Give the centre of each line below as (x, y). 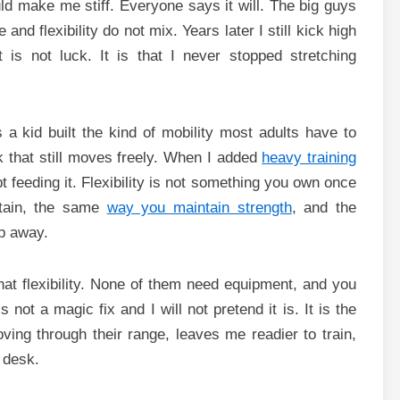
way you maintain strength (199, 207)
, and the (324, 207)
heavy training (309, 157)
